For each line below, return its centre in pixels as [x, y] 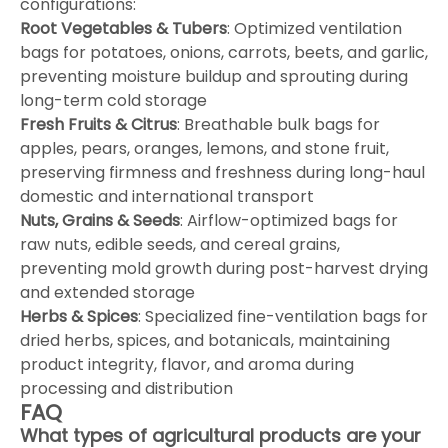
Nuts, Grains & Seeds [100, 220]
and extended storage [107, 292]
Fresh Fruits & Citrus [98, 124]
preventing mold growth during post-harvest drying [224, 268]
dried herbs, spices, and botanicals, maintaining [205, 340]
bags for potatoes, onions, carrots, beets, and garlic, [224, 52]
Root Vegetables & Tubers [123, 28]
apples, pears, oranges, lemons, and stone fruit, [204, 148]
